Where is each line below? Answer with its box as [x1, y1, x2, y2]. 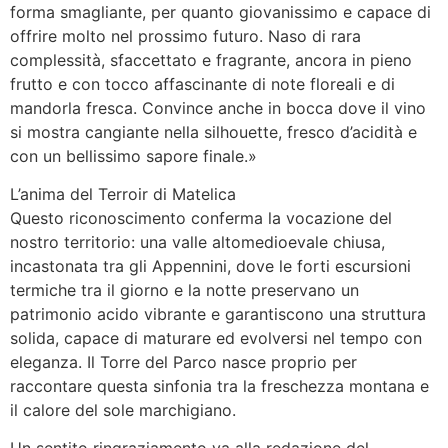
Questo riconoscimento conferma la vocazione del [10, 208, 392, 229]
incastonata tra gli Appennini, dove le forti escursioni [10, 256, 411, 277]
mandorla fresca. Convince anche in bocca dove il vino [10, 97, 426, 118]
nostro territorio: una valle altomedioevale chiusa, [10, 232, 385, 253]
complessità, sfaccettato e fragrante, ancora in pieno [10, 49, 412, 70]
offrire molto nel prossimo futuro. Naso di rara [10, 25, 361, 46]
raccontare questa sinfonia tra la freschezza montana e [10, 376, 429, 397]
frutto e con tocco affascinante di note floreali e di [10, 73, 395, 94]
